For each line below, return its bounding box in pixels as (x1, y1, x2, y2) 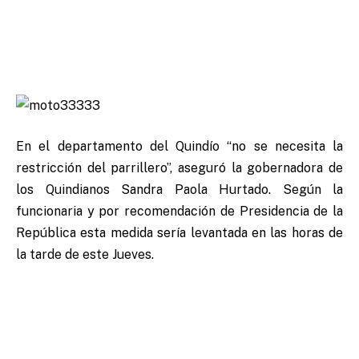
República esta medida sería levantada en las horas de (16, 225, 343, 241)
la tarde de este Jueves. (16, 247, 157, 263)
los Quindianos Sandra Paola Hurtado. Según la (16, 182, 343, 198)
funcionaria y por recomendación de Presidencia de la (16, 204, 343, 220)
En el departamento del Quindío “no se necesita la (16, 139, 343, 155)
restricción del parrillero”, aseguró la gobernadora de (16, 160, 343, 176)
